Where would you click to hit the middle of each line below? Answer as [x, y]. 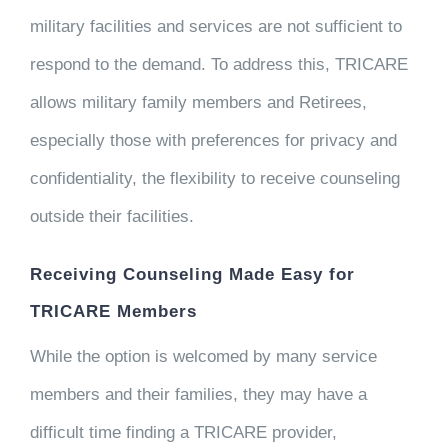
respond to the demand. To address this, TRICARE [218, 64]
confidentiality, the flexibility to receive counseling [214, 178]
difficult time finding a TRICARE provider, [183, 432]
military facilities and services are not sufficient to [215, 26]
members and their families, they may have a [198, 394]
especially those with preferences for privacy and [213, 140]
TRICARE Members [113, 311]
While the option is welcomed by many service [203, 356]
